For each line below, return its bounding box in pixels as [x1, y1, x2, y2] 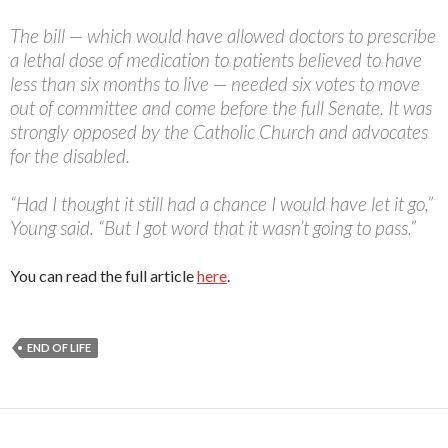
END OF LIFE [27, 341, 91, 355]
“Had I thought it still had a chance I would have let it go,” [10, 192, 433, 216]
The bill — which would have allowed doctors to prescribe [10, 24, 436, 48]
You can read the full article [10, 266, 197, 286]
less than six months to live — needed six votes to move [10, 72, 420, 96]
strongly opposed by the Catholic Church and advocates [10, 120, 428, 144]
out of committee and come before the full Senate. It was [10, 96, 432, 120]
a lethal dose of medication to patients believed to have [10, 48, 422, 72]
